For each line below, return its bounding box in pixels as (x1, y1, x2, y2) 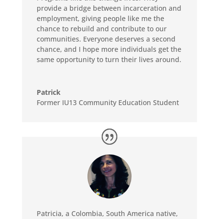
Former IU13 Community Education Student (36, 98, 179, 108)
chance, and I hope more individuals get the (36, 44, 181, 54)
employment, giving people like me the (36, 14, 164, 23)
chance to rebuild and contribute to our (36, 24, 167, 34)
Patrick (36, 88, 61, 97)
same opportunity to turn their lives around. (36, 55, 181, 65)
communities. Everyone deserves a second (36, 34, 175, 44)
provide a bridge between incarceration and (36, 3, 181, 13)
